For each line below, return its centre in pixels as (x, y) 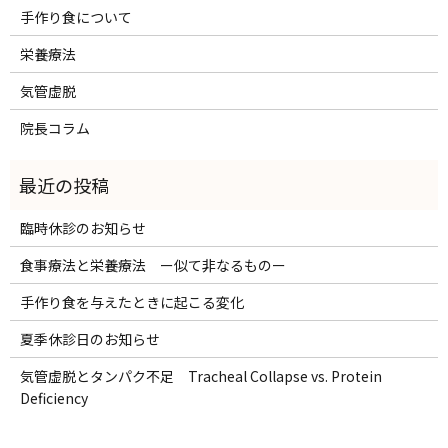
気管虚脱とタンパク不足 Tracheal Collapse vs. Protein (200, 375)
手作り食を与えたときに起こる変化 (131, 301)
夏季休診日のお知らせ (89, 338)
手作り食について (75, 16)
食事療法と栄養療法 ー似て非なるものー (152, 264)
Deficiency (53, 397)
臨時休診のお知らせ (82, 227)
